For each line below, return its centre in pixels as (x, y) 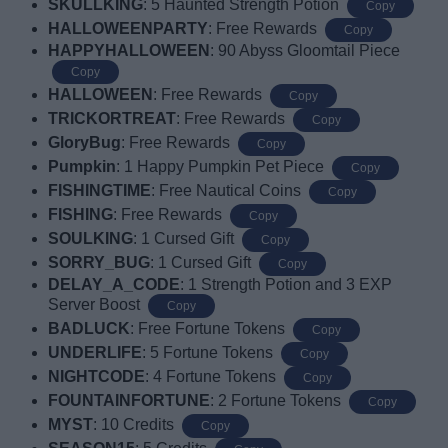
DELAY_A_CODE (114, 284)
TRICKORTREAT (112, 118)
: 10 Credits (135, 424)
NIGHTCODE (96, 376)
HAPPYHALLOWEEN (129, 50)
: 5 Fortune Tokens (209, 352)
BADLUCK (89, 328)
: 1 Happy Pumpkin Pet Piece (222, 166)
